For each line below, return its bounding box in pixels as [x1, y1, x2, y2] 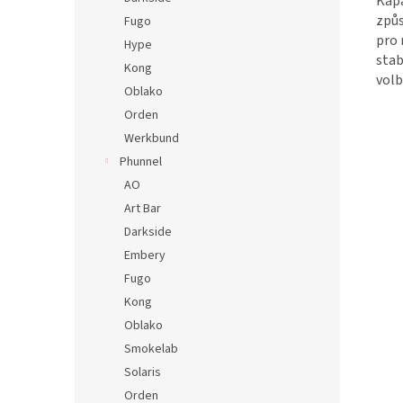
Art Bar [124, 200, 161, 218]
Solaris [124, 363, 161, 381]
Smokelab [124, 340, 178, 358]
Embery [124, 246, 166, 264]
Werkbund [124, 130, 179, 148]
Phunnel [120, 153, 162, 171]
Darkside [124, 223, 172, 241]
